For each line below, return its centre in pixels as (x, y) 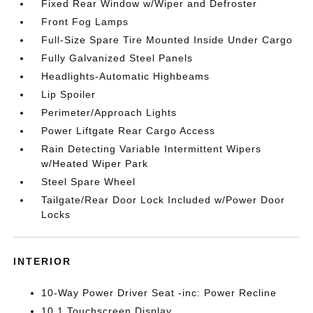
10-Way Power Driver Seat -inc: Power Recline (159, 293)
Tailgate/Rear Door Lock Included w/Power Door (163, 200)
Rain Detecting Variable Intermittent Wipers (152, 149)
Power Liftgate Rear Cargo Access (129, 131)
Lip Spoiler (69, 94)
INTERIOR (43, 261)
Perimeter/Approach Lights (109, 112)
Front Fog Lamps (85, 22)
